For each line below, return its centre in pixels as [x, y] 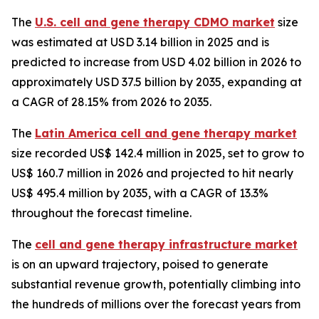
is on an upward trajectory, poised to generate [140, 265]
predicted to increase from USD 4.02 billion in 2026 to [156, 62]
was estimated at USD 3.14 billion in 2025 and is [140, 42]
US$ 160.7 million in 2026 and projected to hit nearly [152, 173]
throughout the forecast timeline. [101, 213]
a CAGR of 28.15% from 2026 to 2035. [111, 102]
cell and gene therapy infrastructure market [166, 245]
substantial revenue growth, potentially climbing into [156, 284]
